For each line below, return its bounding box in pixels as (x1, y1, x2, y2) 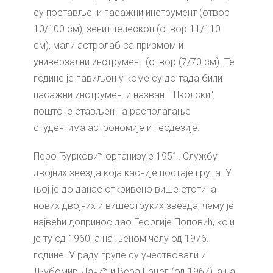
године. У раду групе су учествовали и (34, 249, 206, 261)
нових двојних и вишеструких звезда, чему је (34, 199, 234, 211)
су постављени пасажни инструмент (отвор (34, 6, 230, 18)
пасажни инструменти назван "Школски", (34, 88, 215, 101)
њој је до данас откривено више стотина (34, 183, 216, 195)
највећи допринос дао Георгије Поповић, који (34, 216, 235, 228)
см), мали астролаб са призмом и (34, 39, 183, 51)
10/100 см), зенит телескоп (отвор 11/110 (34, 23, 221, 35)
